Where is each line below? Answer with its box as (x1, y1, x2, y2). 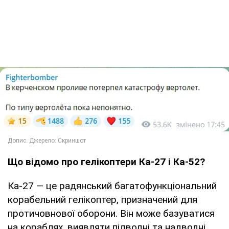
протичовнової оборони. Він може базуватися (8, 208, 215, 220)
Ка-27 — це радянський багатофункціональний (8, 180, 217, 192)
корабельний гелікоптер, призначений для (8, 194, 197, 206)
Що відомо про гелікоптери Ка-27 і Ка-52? (8, 156, 205, 168)
